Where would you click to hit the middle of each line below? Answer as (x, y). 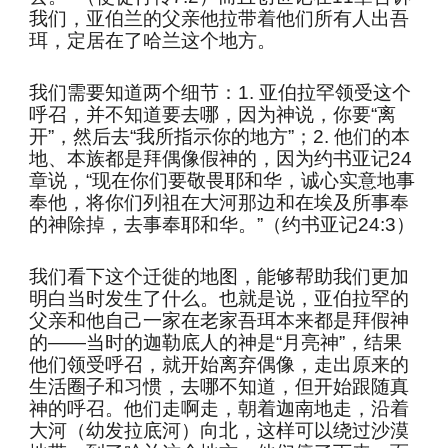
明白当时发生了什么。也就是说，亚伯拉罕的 (219, 298)
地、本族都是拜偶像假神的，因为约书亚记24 (221, 158)
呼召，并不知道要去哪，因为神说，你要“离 (213, 114)
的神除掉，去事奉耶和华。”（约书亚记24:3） (222, 224)
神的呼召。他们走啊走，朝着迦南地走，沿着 (219, 408)
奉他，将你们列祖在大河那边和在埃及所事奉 (219, 202)
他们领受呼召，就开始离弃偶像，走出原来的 (219, 364)
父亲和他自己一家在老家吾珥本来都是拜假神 (219, 320)
